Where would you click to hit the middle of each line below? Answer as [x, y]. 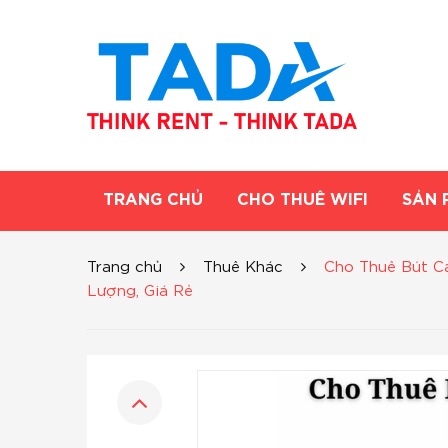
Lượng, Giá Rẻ [140, 291]
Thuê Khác [243, 267]
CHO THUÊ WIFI [302, 200]
